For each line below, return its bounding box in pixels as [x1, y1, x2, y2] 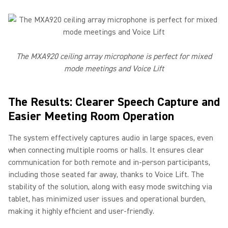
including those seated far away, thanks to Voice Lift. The [8, 169, 204, 180]
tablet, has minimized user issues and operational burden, [8, 194, 206, 204]
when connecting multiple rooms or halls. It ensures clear [8, 145, 204, 155]
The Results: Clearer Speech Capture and [8, 94, 220, 110]
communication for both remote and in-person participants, [8, 157, 210, 167]
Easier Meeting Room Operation [8, 108, 177, 124]
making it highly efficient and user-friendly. [8, 206, 154, 216]
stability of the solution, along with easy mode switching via [8, 182, 212, 192]
